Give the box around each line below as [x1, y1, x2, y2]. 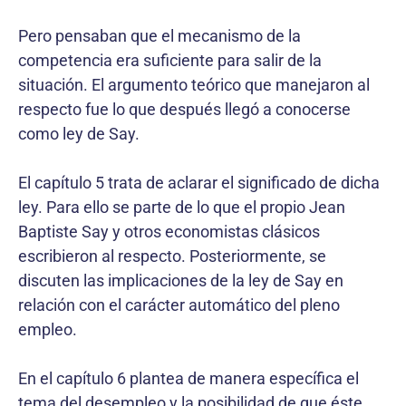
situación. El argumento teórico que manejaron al [18, 74, 370, 94]
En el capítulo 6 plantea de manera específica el [18, 368, 359, 388]
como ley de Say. [18, 123, 140, 143]
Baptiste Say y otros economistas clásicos [18, 221, 320, 241]
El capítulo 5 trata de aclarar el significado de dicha [18, 172, 380, 192]
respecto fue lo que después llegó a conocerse [18, 99, 351, 119]
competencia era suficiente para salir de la [18, 50, 322, 70]
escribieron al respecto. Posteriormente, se [18, 246, 326, 266]
